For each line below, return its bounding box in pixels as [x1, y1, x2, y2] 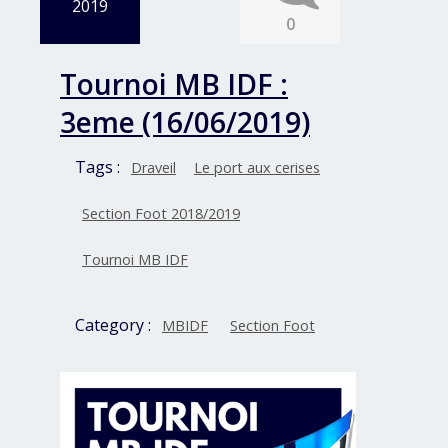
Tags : [75, 156, 124, 179]
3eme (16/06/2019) [60, 103, 310, 142]
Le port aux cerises [194, 158, 320, 178]
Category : [75, 314, 155, 337]
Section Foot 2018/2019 [82, 204, 240, 224]
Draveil [131, 158, 176, 178]
